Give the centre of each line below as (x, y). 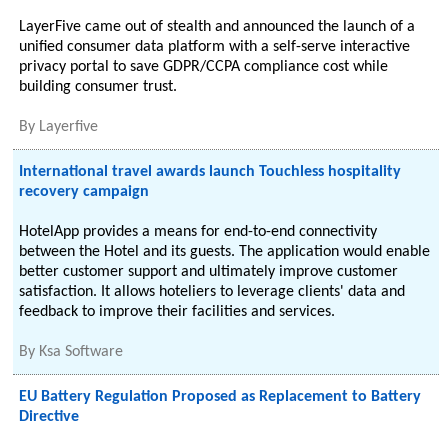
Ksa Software (81, 352)
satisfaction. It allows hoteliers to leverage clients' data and (212, 292)
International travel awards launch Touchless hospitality (210, 172)
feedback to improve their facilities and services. (177, 312)
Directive (49, 417)
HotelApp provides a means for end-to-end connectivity (198, 232)
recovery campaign (84, 192)
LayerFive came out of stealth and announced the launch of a (217, 27)
